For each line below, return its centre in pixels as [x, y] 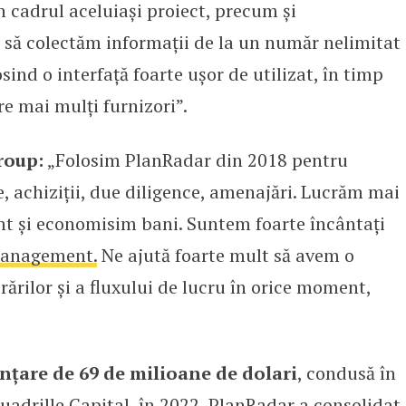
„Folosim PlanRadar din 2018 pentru [195, 159]
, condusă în [346, 372]
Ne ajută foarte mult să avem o [225, 255]
